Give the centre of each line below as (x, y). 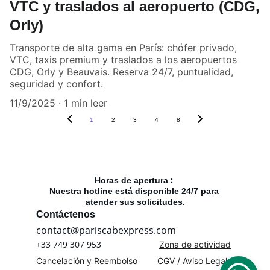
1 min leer (86, 103)
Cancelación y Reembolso (87, 261)
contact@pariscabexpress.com (106, 231)
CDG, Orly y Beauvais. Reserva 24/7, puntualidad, (121, 72)
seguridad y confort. (56, 84)
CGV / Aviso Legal (192, 261)
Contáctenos (66, 215)
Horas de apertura (133, 181)
